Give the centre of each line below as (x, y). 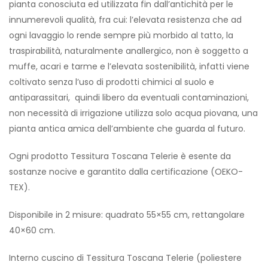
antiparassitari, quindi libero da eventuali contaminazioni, (129, 97)
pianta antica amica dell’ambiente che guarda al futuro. (127, 128)
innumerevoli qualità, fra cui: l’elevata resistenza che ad (125, 19)
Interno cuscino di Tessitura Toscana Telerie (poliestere (125, 258)
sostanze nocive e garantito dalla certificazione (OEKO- (126, 171)
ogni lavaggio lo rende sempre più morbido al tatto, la (121, 35)
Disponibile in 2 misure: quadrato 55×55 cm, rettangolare (127, 214)
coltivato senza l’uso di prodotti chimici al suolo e (112, 82)
